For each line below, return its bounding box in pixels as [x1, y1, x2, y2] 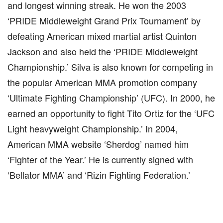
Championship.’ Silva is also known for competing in [7, 60, 213, 73]
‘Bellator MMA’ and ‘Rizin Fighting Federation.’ [7, 168, 190, 181]
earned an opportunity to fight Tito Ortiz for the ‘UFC [7, 107, 215, 119]
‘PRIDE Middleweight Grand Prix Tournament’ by [7, 14, 201, 27]
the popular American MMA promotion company [7, 76, 197, 89]
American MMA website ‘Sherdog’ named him [7, 137, 189, 150]
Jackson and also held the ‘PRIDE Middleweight [7, 45, 198, 58]
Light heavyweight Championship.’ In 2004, [7, 122, 178, 135]
